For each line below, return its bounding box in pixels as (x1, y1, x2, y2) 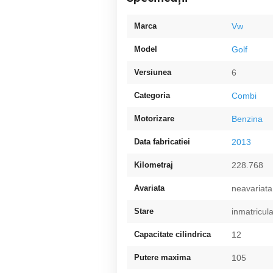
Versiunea (134, 68, 171, 77)
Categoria (134, 91, 170, 100)
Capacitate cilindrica (134, 230, 211, 239)
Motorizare (134, 114, 174, 123)
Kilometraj (134, 160, 173, 169)
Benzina (232, 114, 263, 124)
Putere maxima (134, 253, 191, 262)
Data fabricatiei (134, 137, 190, 146)
